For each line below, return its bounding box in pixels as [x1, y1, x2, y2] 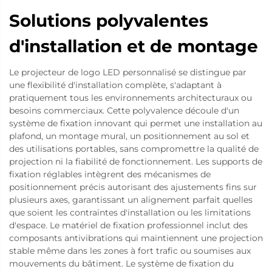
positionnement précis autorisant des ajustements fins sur [9, 181, 257, 192]
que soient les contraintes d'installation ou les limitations [9, 206, 251, 218]
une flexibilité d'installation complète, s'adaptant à [9, 79, 222, 90]
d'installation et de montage [9, 35, 258, 56]
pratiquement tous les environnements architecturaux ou [9, 92, 252, 103]
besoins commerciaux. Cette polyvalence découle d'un [9, 104, 239, 116]
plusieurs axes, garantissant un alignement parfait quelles [9, 194, 253, 205]
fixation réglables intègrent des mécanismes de [9, 168, 211, 180]
